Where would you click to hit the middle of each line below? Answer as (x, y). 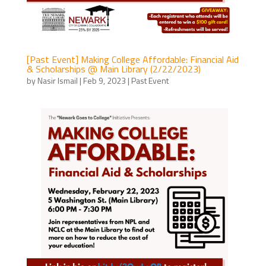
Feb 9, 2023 (104, 81)
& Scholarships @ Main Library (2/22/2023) (113, 69)
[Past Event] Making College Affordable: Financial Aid (132, 60)
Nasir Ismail (57, 81)
